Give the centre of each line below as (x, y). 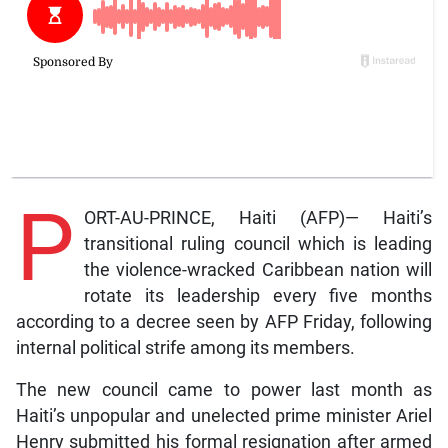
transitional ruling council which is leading (258, 243)
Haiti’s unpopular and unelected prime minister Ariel (224, 415)
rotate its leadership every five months (258, 295)
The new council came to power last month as (224, 389)
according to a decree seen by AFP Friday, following (224, 321)
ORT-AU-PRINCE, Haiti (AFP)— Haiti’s (258, 217)
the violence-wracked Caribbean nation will (258, 269)
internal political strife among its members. (185, 347)
